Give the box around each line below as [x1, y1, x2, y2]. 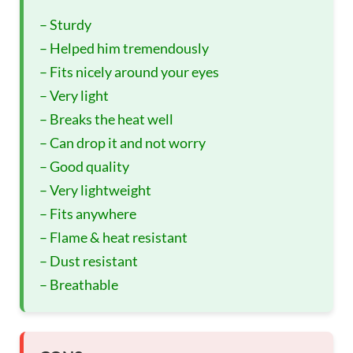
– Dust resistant [39, 252, 138, 270]
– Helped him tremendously [39, 39, 209, 58]
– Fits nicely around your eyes [39, 63, 219, 81]
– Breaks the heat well [39, 110, 173, 128]
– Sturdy [39, 16, 91, 34]
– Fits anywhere [39, 205, 136, 223]
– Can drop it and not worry [39, 134, 206, 152]
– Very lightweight [39, 181, 151, 199]
